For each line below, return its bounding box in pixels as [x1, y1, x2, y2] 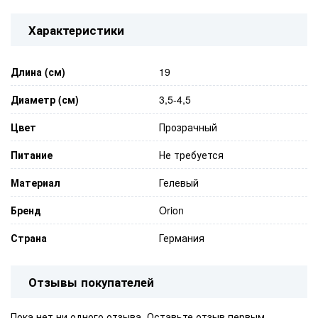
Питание [11, 147, 53, 162]
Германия [159, 230, 204, 245]
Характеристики [28, 21, 124, 38]
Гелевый [159, 175, 199, 190]
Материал [11, 175, 60, 190]
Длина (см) [11, 64, 65, 79]
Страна [11, 230, 47, 245]
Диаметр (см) [11, 92, 79, 106]
